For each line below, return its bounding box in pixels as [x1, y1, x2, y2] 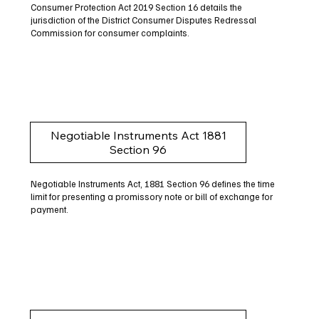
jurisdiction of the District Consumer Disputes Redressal [30, 14, 256, 26]
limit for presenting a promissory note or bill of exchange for [30, 191, 273, 203]
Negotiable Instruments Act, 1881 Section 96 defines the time [30, 178, 275, 190]
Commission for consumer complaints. [30, 26, 189, 38]
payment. [30, 204, 68, 216]
